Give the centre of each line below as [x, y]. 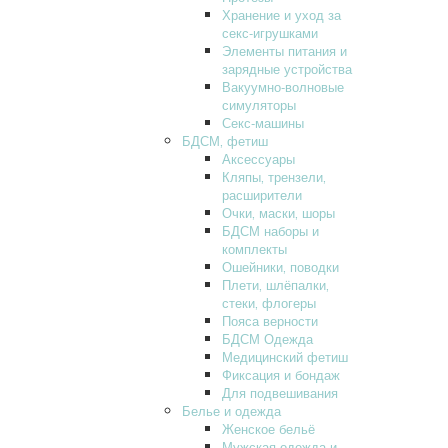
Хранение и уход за [281, 14]
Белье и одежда [231, 410]
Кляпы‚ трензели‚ [274, 176]
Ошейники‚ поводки [280, 266]
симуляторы [259, 104]
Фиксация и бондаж [281, 374]
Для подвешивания [280, 392]
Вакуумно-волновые [283, 86]
